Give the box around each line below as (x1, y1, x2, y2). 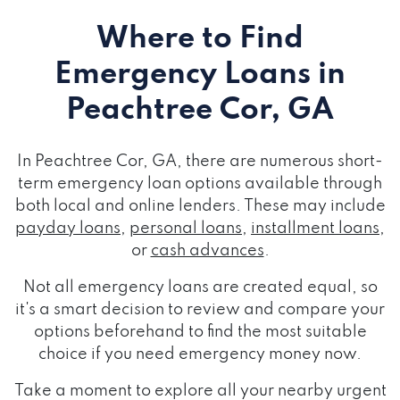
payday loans (15, 221, 121, 237)
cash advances (150, 243, 264, 259)
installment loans (251, 221, 379, 237)
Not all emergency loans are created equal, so (22, 279, 378, 296)
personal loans (129, 221, 242, 237)
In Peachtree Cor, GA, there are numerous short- (17, 154, 383, 170)
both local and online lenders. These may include (14, 198, 386, 214)
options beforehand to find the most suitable (33, 324, 367, 340)
